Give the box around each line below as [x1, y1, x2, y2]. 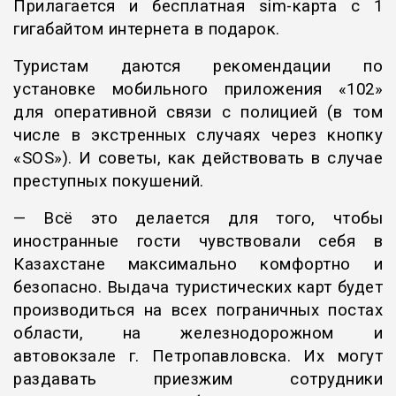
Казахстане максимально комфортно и [13, 255, 383, 275]
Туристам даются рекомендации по [13, 57, 383, 77]
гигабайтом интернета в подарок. [13, 19, 280, 40]
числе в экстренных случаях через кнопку [13, 126, 383, 146]
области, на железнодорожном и [13, 324, 383, 344]
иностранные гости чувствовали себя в [13, 232, 383, 252]
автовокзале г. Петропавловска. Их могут [13, 346, 383, 367]
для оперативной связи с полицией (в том [13, 103, 383, 123]
